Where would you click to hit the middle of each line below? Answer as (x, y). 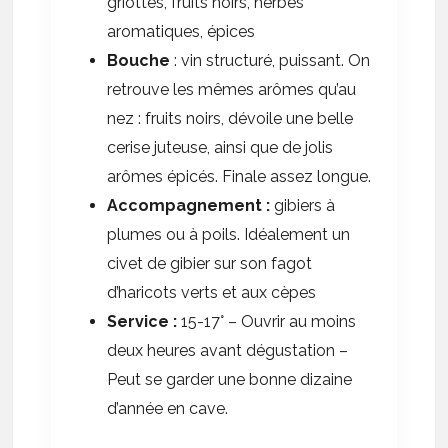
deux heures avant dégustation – (228, 350)
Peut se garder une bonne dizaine (230, 379)
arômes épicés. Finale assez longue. (239, 176)
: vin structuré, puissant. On (270, 60)
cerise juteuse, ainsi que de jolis (220, 147)
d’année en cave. (168, 408)
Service (138, 321)
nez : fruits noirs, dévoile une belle (230, 118)
